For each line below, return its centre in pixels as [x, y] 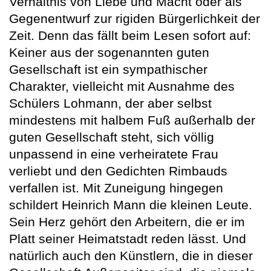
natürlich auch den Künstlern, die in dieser [131, 255]
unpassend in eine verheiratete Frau [114, 154]
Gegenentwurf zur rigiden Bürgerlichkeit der [135, 18]
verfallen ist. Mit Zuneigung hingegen [116, 188]
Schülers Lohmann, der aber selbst [110, 103]
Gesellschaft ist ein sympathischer [108, 69]
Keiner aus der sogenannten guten [109, 52]
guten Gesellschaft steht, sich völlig [112, 137]
